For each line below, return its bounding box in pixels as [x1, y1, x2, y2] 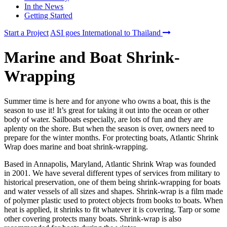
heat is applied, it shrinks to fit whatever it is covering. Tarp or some [4, 205, 220, 214]
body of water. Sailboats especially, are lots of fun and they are [4, 115, 203, 124]
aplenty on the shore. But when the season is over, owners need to [4, 124, 214, 133]
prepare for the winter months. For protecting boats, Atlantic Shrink [4, 133, 218, 142]
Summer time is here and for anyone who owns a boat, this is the [4, 96, 210, 105]
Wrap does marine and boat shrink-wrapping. [4, 142, 148, 151]
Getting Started [24, 11, 72, 20]
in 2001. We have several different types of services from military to [4, 168, 220, 177]
